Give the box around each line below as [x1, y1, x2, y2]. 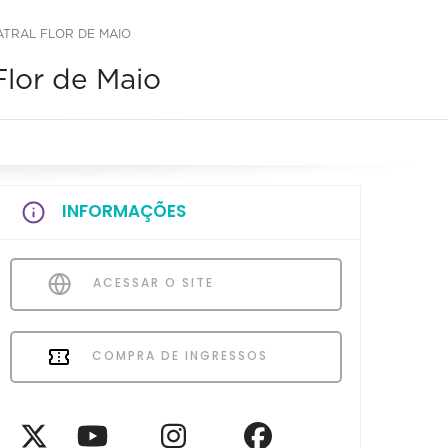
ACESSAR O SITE [88, 273, 214, 291]
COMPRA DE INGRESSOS [87, 346, 268, 364]
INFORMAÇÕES [62, 198, 186, 223]
